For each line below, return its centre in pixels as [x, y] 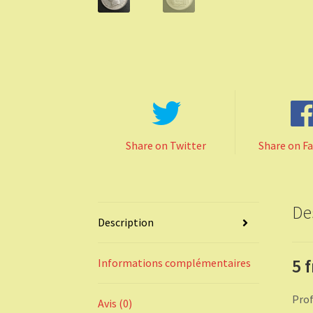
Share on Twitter [166, 146]
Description [126, 223]
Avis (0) [115, 304]
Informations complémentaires [175, 263]
